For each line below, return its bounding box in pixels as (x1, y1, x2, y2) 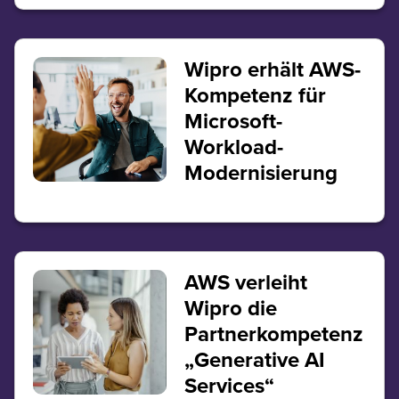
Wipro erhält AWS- (183, 53, 361, 85)
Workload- (183, 130, 283, 163)
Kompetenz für (183, 78, 326, 111)
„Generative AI (183, 344, 325, 377)
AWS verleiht (183, 266, 307, 299)
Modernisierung (183, 156, 338, 189)
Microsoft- (183, 104, 282, 137)
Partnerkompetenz (183, 318, 363, 351)
